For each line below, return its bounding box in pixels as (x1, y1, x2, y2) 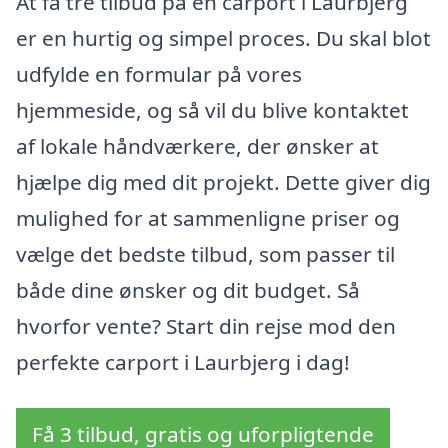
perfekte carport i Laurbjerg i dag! (16, 347, 350, 376)
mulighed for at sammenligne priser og (16, 203, 400, 232)
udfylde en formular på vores (16, 59, 302, 88)
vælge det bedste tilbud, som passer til (16, 239, 395, 268)
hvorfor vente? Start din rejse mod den (16, 311, 396, 340)
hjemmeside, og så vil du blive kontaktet (16, 95, 409, 124)
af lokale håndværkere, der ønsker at (16, 131, 379, 160)
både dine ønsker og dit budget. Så (16, 275, 360, 304)
